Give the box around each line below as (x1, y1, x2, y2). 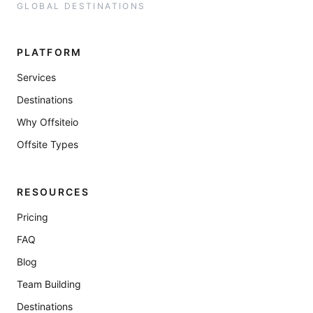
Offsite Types (17, 138, 78, 150)
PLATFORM (17, 46, 82, 58)
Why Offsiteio (17, 116, 78, 128)
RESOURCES (17, 186, 89, 198)
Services (17, 71, 56, 83)
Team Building (17, 278, 81, 290)
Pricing (17, 211, 48, 223)
